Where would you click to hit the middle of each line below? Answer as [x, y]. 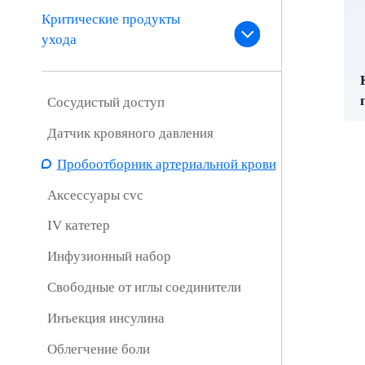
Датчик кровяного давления [130, 134]
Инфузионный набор [109, 257]
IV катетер [78, 226]
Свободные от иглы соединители [144, 288]
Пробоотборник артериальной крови [166, 164]
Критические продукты [111, 20]
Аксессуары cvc [95, 195]
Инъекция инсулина [106, 318]
